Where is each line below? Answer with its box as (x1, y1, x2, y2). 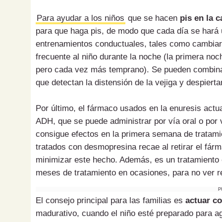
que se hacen (125, 13, 177, 23)
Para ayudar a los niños (37, 13, 124, 23)
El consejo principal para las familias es (36, 196, 185, 206)
